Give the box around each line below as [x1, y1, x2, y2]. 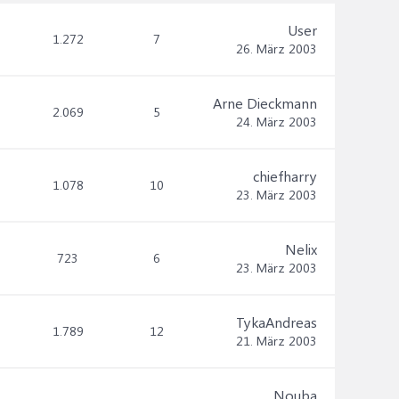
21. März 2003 [236, 332, 317, 349]
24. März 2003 [236, 113, 317, 130]
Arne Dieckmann [213, 94, 317, 112]
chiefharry [253, 167, 317, 185]
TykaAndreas [236, 313, 317, 331]
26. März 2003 [236, 40, 317, 57]
